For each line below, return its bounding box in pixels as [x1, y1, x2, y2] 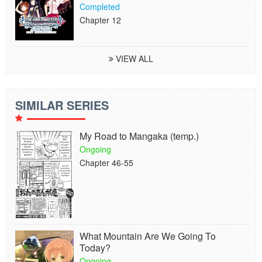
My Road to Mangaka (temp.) [80, 129, 199, 143]
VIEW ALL [113, 53, 153, 64]
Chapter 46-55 [80, 157, 133, 168]
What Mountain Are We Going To [80, 229, 216, 243]
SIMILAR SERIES [15, 96, 109, 113]
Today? [80, 241, 111, 254]
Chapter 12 [80, 14, 121, 26]
